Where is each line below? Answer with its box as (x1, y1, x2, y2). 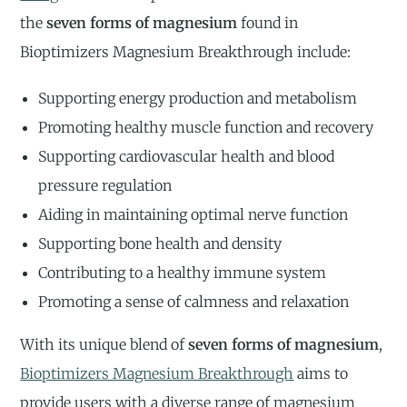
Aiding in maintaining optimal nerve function (38, 205, 349, 223)
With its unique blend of (20, 335, 189, 353)
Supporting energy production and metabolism (38, 89, 358, 107)
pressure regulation (38, 176, 173, 194)
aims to (293, 364, 349, 382)
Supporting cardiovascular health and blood (38, 147, 335, 165)
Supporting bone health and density (38, 234, 283, 253)
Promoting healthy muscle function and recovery (38, 118, 374, 136)
